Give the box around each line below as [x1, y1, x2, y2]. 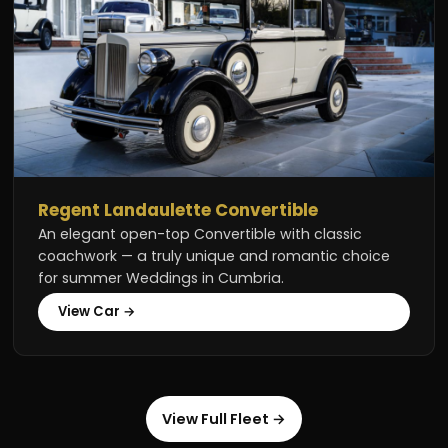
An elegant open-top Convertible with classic [38, 224, 363, 245]
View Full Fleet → [161, 408, 286, 429]
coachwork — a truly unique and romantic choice [38, 246, 391, 267]
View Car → [58, 301, 137, 321]
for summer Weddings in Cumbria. [38, 268, 285, 289]
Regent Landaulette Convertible [38, 198, 319, 223]
